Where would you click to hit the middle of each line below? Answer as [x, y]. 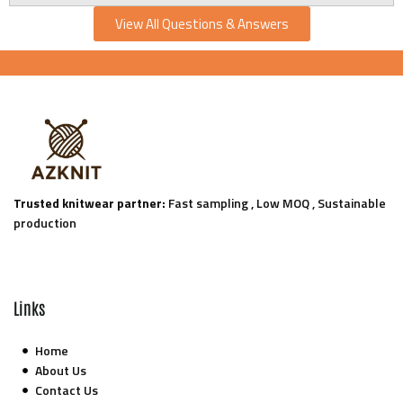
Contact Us [67, 390]
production [45, 223]
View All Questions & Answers [201, 24]
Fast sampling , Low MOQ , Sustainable [276, 203]
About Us [61, 371]
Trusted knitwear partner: [90, 203]
